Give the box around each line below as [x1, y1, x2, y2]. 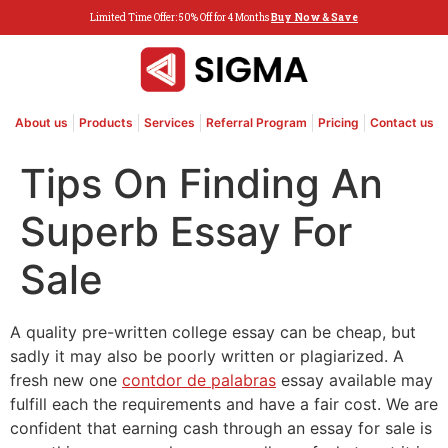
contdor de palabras [122, 369, 276, 390]
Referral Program [205, 114, 307, 130]
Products [78, 114, 133, 130]
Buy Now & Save [271, 11, 358, 24]
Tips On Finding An [20, 158, 383, 208]
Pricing [317, 114, 359, 130]
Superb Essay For [20, 206, 352, 256]
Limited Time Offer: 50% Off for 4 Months [90, 11, 271, 24]
